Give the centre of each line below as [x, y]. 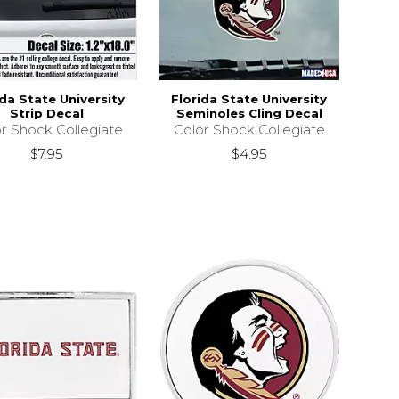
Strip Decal [47, 113]
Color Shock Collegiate [249, 129]
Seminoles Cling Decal [249, 113]
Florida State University [249, 98]
